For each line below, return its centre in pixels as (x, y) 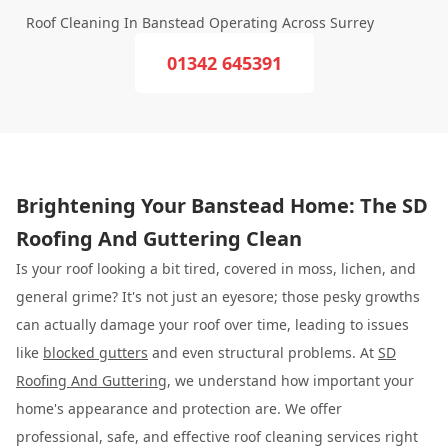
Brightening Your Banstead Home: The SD (222, 205)
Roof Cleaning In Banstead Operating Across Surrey (200, 22)
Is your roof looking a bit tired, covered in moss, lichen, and (216, 268)
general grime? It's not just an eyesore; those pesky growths (218, 296)
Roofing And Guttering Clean (159, 238)
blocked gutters (95, 352)
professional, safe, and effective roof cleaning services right (217, 436)
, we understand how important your (290, 380)
